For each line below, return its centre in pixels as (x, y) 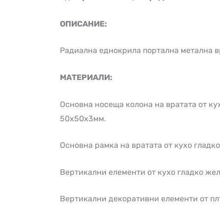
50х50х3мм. (83, 118)
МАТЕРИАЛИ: (86, 77)
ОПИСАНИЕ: (83, 24)
